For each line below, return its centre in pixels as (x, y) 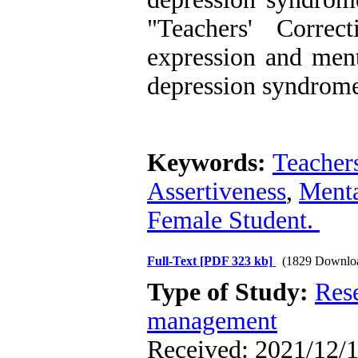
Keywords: (210, 163)
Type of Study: (231, 292)
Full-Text (173, 261)
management (212, 321)
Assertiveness (217, 191)
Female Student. (233, 220)
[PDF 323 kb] (236, 261)
